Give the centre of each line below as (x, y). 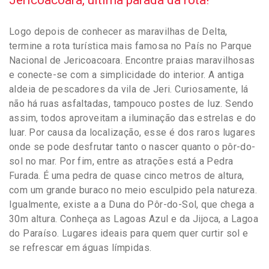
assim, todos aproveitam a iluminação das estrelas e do (133, 118)
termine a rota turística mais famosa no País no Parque (131, 46)
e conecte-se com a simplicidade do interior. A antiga (127, 74)
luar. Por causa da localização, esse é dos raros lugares (132, 132)
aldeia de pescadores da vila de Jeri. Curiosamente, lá (129, 89)
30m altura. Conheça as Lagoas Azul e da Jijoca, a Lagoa (134, 219)
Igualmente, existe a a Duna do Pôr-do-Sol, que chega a (132, 204)
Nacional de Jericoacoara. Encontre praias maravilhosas (132, 60)
